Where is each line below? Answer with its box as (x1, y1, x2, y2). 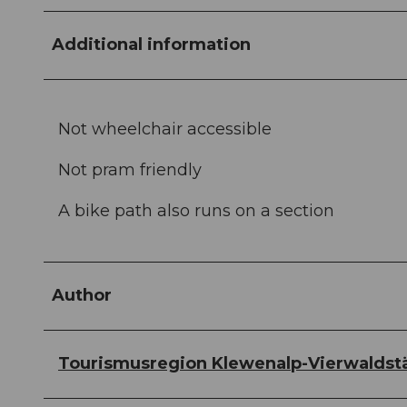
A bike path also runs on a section (58, 201, 334, 222)
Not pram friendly (58, 160, 202, 181)
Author (52, 285, 112, 306)
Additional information (52, 35, 251, 55)
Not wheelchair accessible (58, 119, 272, 140)
